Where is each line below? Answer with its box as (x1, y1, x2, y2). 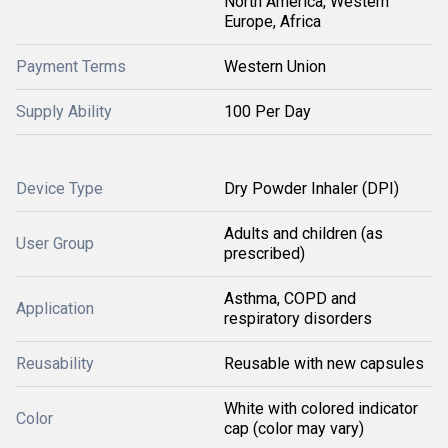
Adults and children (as (224, 224, 383, 243)
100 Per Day (224, 102, 311, 121)
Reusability (16, 354, 94, 373)
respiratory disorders (224, 309, 372, 328)
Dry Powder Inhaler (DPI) (224, 179, 399, 198)
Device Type (16, 179, 103, 198)
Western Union (224, 57, 326, 76)
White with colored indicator (224, 399, 418, 418)
